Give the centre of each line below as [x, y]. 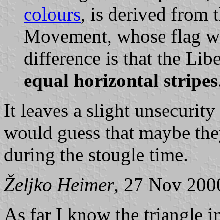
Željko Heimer [59, 184]
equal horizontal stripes [121, 80]
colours [52, 14]
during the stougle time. [96, 154]
